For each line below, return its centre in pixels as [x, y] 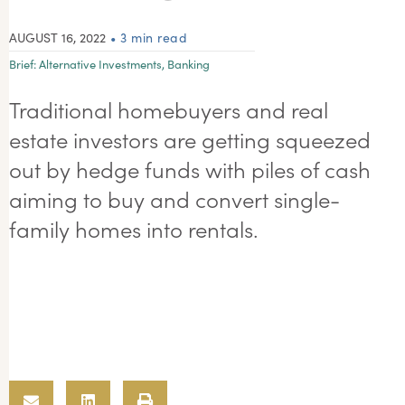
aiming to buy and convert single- [174, 198]
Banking [188, 64]
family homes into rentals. [134, 228]
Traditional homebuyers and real [169, 108]
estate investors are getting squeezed [190, 138]
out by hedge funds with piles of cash [190, 168]
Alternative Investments [100, 64]
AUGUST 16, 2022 [57, 37]
